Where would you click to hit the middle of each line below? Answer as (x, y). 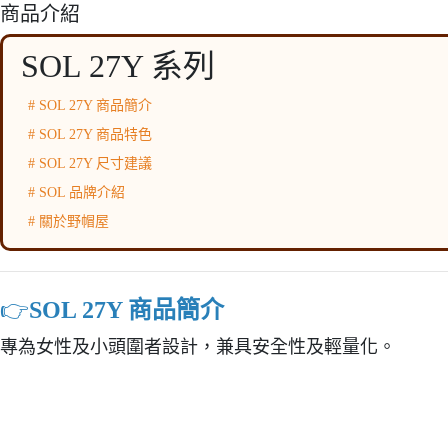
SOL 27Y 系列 (118, 65)
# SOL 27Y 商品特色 (90, 134)
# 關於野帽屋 (68, 221)
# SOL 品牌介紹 (76, 192)
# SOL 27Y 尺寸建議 (90, 163)
